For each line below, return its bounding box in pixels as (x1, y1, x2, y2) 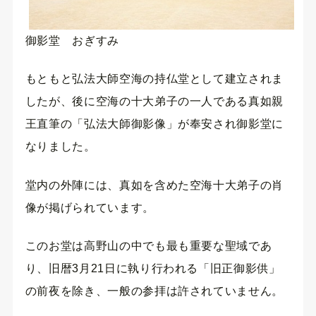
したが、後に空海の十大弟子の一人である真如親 (25, 95, 284, 108)
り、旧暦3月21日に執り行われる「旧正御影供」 (25, 262, 281, 275)
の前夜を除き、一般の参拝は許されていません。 (25, 285, 284, 298)
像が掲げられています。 (25, 201, 154, 214)
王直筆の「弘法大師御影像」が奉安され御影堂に (25, 118, 284, 130)
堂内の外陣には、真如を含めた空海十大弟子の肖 (25, 178, 284, 191)
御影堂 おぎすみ (25, 34, 119, 47)
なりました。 (25, 140, 96, 153)
